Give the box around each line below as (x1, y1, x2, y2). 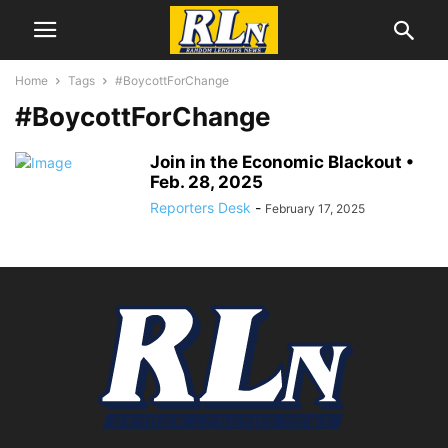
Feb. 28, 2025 (150, 172, 263, 192)
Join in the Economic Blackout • (150, 152, 414, 172)
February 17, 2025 (265, 201, 365, 216)
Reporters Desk (150, 199, 251, 216)
